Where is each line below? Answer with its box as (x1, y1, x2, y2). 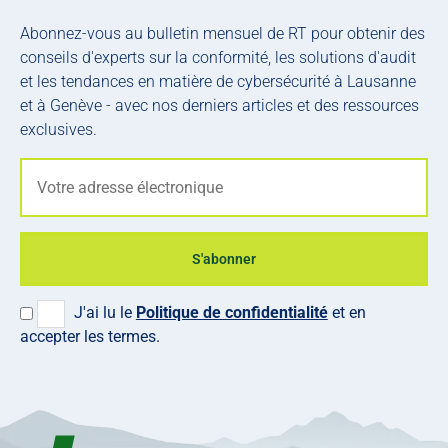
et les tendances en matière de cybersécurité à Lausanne (20, 72, 416, 91)
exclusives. (20, 120, 97, 139)
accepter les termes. (20, 327, 160, 346)
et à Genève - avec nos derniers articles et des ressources (20, 96, 419, 115)
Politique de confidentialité (135, 303, 328, 322)
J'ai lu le (73, 303, 136, 322)
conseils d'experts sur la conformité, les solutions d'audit (20, 48, 416, 67)
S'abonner (192, 251, 256, 267)
